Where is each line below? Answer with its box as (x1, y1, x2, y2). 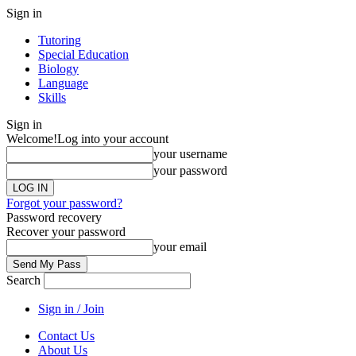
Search (6, 273, 41, 287)
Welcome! (6, 132, 57, 145)
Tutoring (38, 33, 81, 47)
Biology (38, 62, 79, 75)
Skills (38, 91, 66, 104)
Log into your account (57, 132, 168, 145)
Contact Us (38, 329, 95, 342)
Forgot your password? (6, 196, 122, 210)
